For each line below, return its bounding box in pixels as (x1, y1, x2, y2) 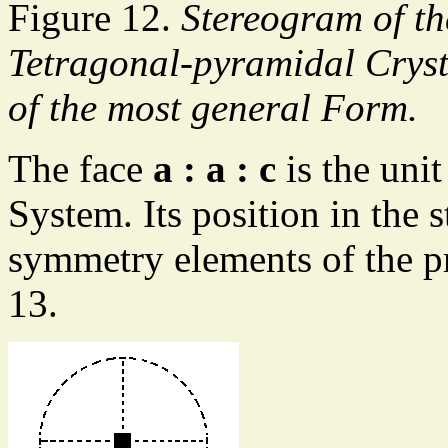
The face (8, 147, 153, 191)
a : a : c (153, 147, 276, 191)
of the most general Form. (8, 86, 418, 130)
